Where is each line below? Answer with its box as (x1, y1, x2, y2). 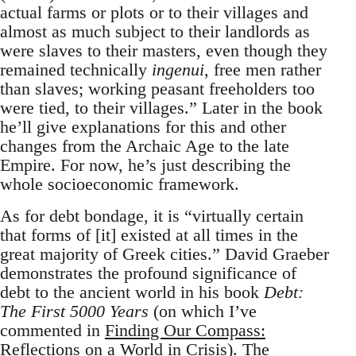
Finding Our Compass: (105, 320, 265, 341)
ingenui (152, 60, 204, 80)
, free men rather (204, 60, 321, 80)
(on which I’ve (149, 301, 257, 322)
